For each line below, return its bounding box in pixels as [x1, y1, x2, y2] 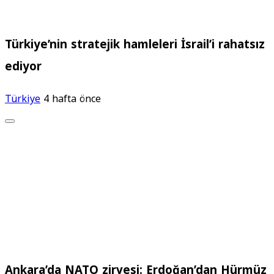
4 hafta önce [43, 89, 101, 108]
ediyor [5, 55, 42, 78]
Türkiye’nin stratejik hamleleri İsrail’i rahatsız [5, 33, 265, 56]
